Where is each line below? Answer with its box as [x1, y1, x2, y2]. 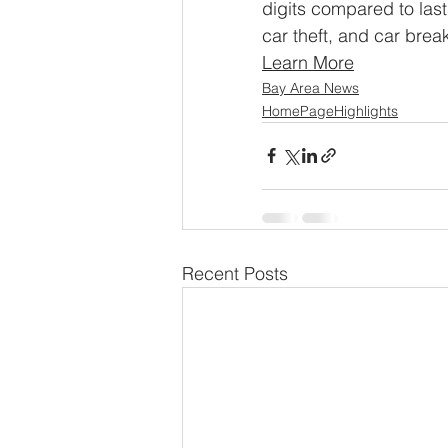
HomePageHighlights [262, 101, 398, 120]
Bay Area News [262, 78, 359, 97]
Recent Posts [182, 261, 288, 285]
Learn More [262, 50, 354, 74]
